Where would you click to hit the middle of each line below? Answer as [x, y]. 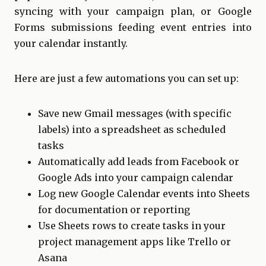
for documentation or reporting [114, 209]
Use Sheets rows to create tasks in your [132, 225]
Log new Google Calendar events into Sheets [144, 193]
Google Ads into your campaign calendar [136, 177]
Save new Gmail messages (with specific [135, 113]
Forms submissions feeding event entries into [133, 27]
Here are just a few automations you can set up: [126, 78]
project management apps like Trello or [134, 241]
